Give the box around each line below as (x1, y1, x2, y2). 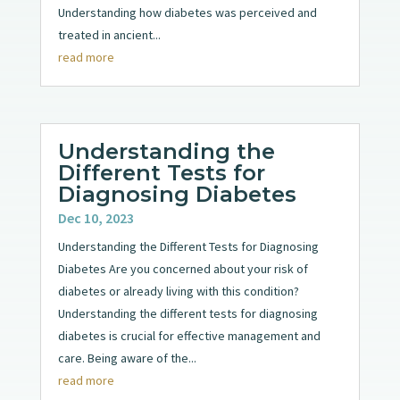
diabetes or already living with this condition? (57, 283, 299, 300)
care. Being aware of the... (57, 350, 196, 367)
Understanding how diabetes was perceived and (57, 4, 317, 21)
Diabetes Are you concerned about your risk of (57, 261, 308, 278)
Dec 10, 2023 (57, 209, 134, 228)
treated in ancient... (57, 27, 161, 44)
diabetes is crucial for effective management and (57, 328, 321, 345)
